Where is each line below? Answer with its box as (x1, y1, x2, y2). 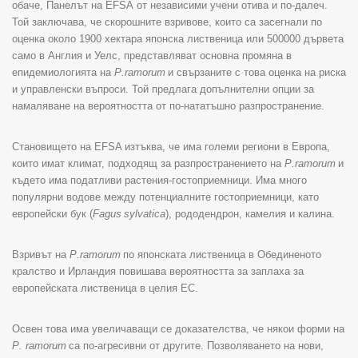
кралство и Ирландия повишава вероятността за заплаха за (12, 265, 304, 277)
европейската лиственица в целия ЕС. (12, 281, 198, 294)
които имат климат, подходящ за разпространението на (12, 157, 284, 169)
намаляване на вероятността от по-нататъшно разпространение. (12, 99, 324, 112)
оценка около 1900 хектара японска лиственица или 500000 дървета (12, 32, 344, 45)
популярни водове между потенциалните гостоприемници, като (12, 190, 319, 203)
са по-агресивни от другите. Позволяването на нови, (69, 339, 324, 352)
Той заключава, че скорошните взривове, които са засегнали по (12, 15, 322, 28)
